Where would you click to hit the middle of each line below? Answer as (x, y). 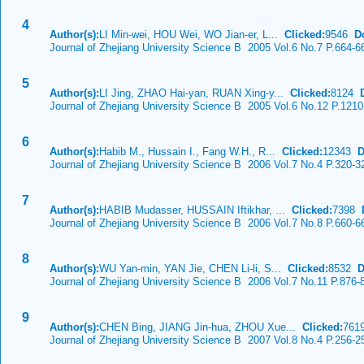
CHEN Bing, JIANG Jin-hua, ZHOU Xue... (201, 327)
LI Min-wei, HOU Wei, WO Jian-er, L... (192, 35)
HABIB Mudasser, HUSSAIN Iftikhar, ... (195, 210)
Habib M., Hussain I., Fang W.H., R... (191, 152)
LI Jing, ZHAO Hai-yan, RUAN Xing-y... (195, 93)
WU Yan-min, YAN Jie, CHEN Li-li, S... (193, 269)
